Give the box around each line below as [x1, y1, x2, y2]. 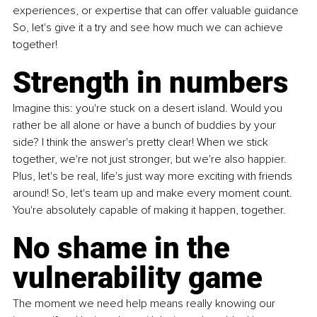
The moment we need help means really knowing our [13, 296, 278, 311]
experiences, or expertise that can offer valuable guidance [13, 4, 301, 18]
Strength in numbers [13, 65, 289, 100]
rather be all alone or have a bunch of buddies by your [13, 118, 279, 133]
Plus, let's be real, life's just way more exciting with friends [13, 169, 295, 184]
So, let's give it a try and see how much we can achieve [13, 21, 286, 35]
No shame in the [13, 231, 237, 266]
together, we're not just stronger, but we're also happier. [13, 152, 289, 167]
